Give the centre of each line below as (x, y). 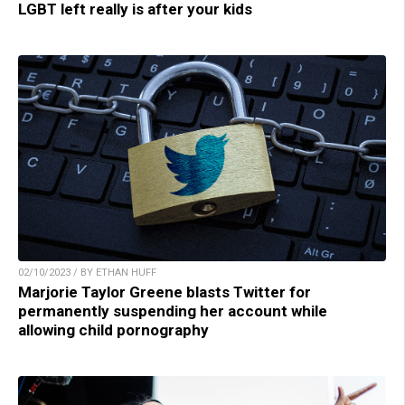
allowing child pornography (113, 330)
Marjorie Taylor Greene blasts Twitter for (165, 292)
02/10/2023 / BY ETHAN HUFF (87, 273)
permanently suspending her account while (173, 311)
